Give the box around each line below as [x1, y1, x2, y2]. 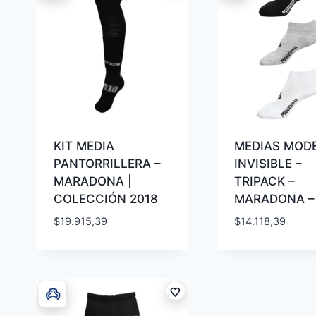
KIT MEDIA [53, 138, 114, 153]
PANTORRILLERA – [53, 156, 161, 171]
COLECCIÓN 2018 [53, 191, 158, 206]
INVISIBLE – [233, 156, 302, 171]
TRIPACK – [233, 174, 295, 188]
